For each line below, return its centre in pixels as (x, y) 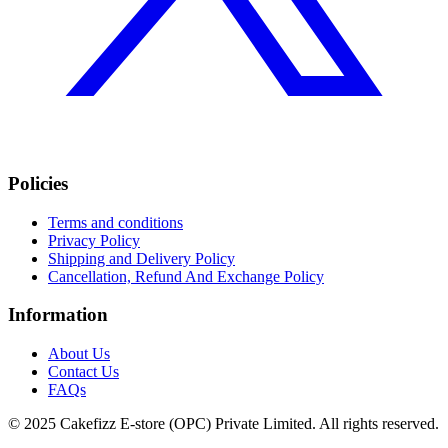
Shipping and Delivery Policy (141, 258)
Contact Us (83, 372)
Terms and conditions (115, 222)
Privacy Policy (94, 240)
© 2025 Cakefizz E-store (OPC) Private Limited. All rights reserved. (223, 424)
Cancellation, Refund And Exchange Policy (186, 276)
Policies (38, 183)
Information (58, 315)
